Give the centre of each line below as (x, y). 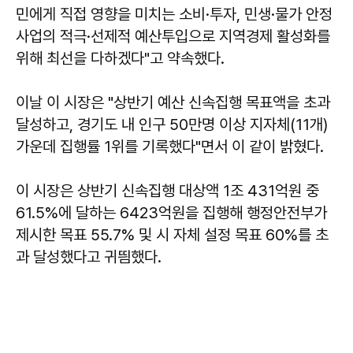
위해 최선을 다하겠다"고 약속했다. (120, 58)
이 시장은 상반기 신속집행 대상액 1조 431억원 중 (167, 190)
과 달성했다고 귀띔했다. (89, 256)
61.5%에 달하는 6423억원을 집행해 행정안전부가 (171, 212)
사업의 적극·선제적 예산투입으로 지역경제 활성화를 (173, 36)
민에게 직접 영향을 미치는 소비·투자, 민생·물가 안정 (174, 14)
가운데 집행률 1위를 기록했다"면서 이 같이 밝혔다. (170, 146)
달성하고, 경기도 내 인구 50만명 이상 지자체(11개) (172, 124)
